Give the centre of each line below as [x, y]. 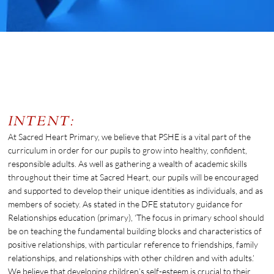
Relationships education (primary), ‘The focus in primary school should [136, 218]
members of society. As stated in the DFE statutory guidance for [126, 204]
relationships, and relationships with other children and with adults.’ [131, 258]
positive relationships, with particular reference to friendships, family [133, 245]
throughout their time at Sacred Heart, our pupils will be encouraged [134, 177]
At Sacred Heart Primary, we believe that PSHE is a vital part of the [130, 137]
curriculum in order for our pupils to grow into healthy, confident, [128, 150]
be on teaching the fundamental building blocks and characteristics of [135, 231]
